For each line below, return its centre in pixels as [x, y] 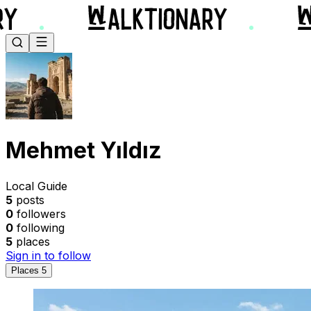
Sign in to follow [48, 255]
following [41, 227]
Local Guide [36, 186]
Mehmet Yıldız [84, 151]
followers [41, 213]
